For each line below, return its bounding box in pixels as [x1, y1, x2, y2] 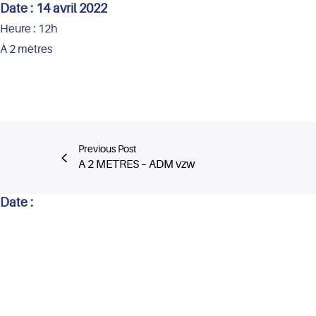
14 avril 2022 [36, 1, 107, 16]
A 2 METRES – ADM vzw [78, 158, 195, 171]
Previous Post [78, 143, 136, 154]
